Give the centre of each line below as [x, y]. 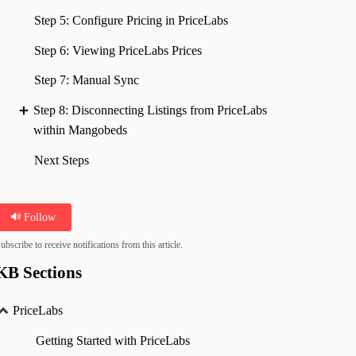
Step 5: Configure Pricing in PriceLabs [132, 20]
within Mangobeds [80, 130]
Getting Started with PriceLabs [112, 341]
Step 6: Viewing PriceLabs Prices [118, 50]
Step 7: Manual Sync [87, 80]
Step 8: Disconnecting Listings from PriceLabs [150, 110]
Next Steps [62, 160]
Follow [39, 217]
